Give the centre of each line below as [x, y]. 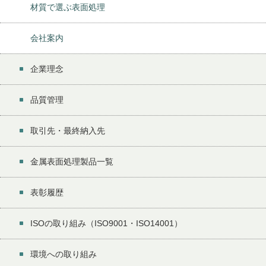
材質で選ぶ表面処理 [68, 7]
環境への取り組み [64, 254]
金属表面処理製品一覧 [72, 162]
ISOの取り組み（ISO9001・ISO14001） [106, 224]
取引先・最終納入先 [68, 131]
